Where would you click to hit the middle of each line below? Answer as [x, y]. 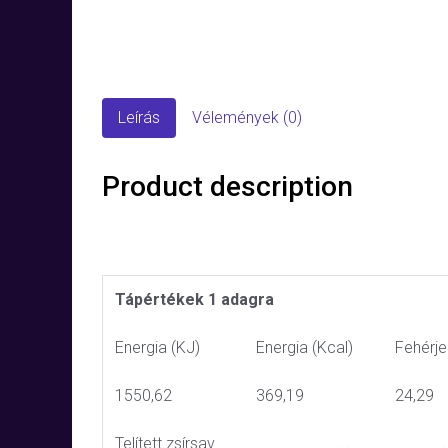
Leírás [139, 117]
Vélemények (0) [247, 117]
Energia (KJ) [157, 347]
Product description [227, 186]
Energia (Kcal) [304, 347]
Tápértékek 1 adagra [194, 299]
